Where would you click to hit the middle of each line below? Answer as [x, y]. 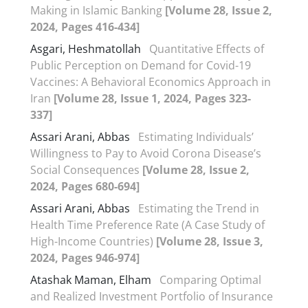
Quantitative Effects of [207, 48]
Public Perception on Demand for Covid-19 [141, 65]
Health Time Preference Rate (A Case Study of [147, 224]
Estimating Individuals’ [196, 136]
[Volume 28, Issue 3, [210, 241]
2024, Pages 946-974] [85, 257]
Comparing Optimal [210, 279]
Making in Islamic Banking [98, 10]
